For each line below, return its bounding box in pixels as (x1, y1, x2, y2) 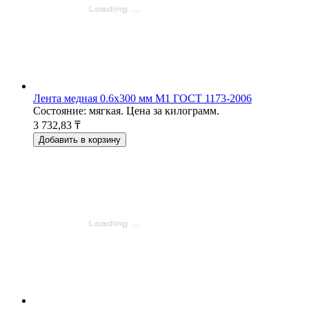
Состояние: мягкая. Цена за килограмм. (33, 104, 219, 117)
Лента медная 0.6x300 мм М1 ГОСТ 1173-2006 (33, 92, 252, 104)
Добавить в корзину (39, 134, 121, 145)
